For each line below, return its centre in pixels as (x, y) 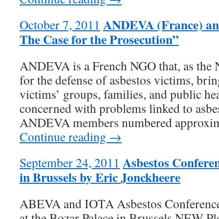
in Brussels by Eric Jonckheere (100, 177)
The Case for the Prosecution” (99, 39)
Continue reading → (71, 136)
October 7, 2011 (60, 24)
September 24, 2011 (70, 162)
